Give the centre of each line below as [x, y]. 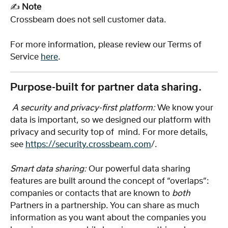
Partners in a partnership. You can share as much [106, 206]
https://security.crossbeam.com [88, 144]
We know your [185, 108]
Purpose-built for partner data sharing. [106, 87]
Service [25, 57]
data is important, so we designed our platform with [111, 120]
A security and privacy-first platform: [84, 108]
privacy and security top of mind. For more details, [110, 132]
